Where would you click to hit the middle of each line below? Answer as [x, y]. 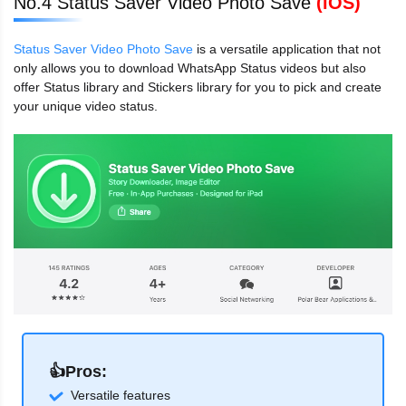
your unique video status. [86, 106]
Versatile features [121, 396]
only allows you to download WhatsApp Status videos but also [190, 68]
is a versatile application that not [287, 49]
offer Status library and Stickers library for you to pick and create [198, 87]
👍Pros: [78, 372]
